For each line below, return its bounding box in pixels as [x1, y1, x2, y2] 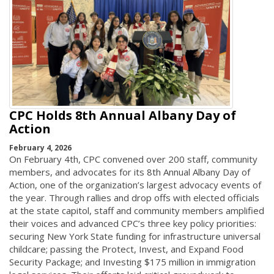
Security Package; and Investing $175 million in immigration [9, 255, 256, 268]
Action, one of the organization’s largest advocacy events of [9, 178, 261, 191]
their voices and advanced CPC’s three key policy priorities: [9, 217, 256, 229]
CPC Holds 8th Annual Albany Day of [9, 107, 236, 124]
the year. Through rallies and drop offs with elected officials [9, 191, 259, 204]
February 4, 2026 [9, 142, 72, 153]
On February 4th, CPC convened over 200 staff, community [9, 152, 257, 165]
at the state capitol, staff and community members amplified [9, 204, 264, 217]
